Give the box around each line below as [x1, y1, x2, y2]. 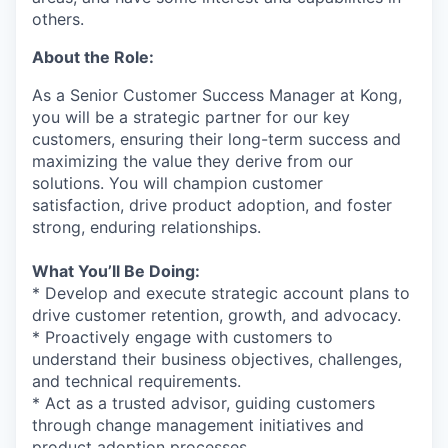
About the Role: [32, 47, 154, 67]
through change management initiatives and [32, 415, 364, 435]
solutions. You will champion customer [32, 173, 323, 193]
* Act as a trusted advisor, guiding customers [32, 393, 375, 413]
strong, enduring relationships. [32, 217, 261, 237]
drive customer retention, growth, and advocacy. [32, 305, 401, 325]
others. [32, 9, 84, 29]
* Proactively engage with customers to [32, 327, 333, 347]
